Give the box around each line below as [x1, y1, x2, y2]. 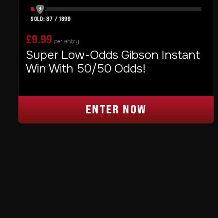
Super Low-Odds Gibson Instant [26, 47, 200, 62]
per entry [54, 37, 79, 45]
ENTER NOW [85, 102, 147, 116]
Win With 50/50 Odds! [26, 61, 146, 76]
